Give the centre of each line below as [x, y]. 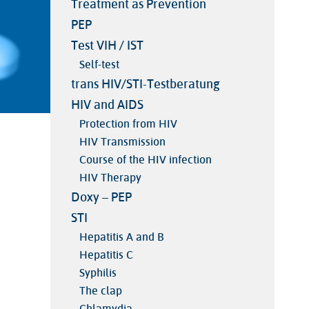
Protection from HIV [128, 124]
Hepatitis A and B [121, 237]
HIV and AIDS [107, 105]
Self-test [99, 65]
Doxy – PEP [101, 198]
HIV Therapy [110, 178]
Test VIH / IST [107, 46]
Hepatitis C [106, 255]
